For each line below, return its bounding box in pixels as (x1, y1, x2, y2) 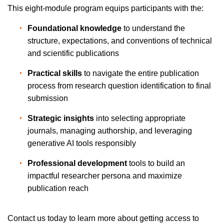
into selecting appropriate (94, 113, 185, 122)
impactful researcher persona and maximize (27, 171, 182, 180)
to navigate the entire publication (82, 68, 199, 77)
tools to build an (127, 158, 185, 167)
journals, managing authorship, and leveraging (27, 126, 192, 135)
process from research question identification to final (27, 81, 211, 90)
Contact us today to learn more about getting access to (7, 213, 199, 222)
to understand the (121, 23, 185, 32)
